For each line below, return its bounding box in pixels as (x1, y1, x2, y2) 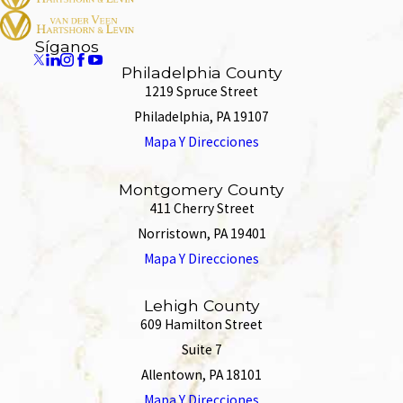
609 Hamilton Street (140, 315, 263, 333)
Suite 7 (181, 340, 222, 358)
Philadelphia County (121, 63, 282, 83)
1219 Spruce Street (145, 83, 258, 101)
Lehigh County (143, 295, 260, 315)
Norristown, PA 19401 (137, 224, 266, 242)
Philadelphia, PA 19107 (134, 108, 269, 126)
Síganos (35, 36, 100, 56)
